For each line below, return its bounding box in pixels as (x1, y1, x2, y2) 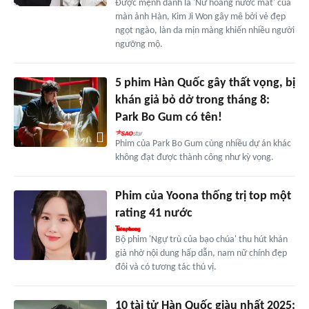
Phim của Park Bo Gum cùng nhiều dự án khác (114, 139, 291, 150)
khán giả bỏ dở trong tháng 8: (114, 94, 270, 108)
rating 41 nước (114, 207, 192, 221)
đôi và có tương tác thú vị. (114, 262, 217, 273)
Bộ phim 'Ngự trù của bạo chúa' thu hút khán (114, 235, 288, 246)
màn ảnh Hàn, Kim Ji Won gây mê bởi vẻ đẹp (114, 12, 286, 23)
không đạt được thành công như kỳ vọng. (114, 152, 274, 163)
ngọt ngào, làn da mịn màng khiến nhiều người (114, 26, 295, 37)
